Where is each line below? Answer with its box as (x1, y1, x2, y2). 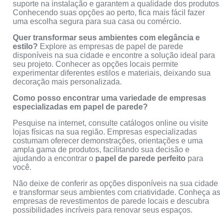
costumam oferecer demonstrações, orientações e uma (13, 136, 203, 145)
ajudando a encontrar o (13, 154, 96, 163)
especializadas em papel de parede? (13, 102, 148, 111)
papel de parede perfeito (95, 154, 186, 163)
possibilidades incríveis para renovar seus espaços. (13, 205, 193, 214)
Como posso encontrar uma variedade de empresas (13, 93, 207, 102)
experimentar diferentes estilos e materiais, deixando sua (13, 68, 211, 77)
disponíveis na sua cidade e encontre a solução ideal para (13, 51, 216, 59)
